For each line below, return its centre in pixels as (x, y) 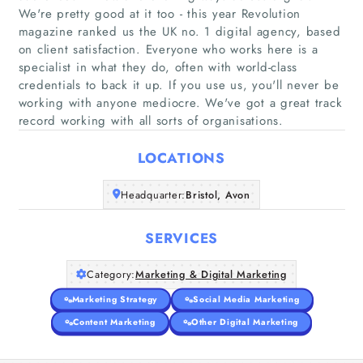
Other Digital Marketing (244, 322)
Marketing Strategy (114, 299)
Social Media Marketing (246, 299)
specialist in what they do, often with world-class (158, 67)
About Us (181, 192)
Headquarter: (154, 194)
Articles (181, 149)
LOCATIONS (181, 158)
